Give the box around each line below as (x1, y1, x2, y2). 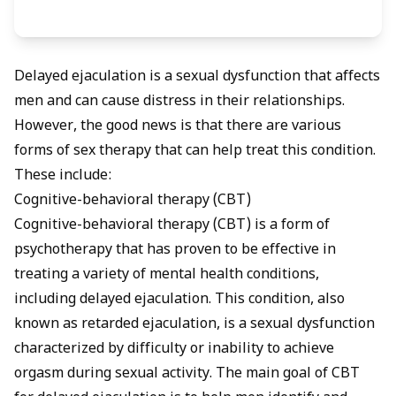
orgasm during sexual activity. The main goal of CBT (14, 365, 360, 385)
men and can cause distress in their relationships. (14, 93, 345, 112)
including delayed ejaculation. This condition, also (14, 291, 345, 310)
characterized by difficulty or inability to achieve (14, 340, 334, 360)
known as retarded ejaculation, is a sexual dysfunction (14, 316, 375, 335)
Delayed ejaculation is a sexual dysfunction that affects (14, 68, 380, 88)
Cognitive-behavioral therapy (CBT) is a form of (14, 217, 330, 236)
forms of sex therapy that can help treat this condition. (14, 142, 376, 162)
